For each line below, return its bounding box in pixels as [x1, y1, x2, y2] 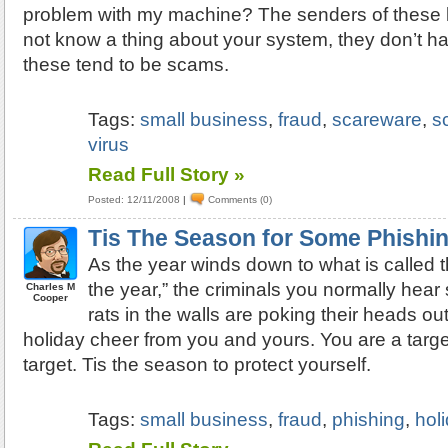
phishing [332, 409, 406, 430]
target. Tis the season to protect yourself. [23, 354, 372, 375]
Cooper [33, 292, 69, 303]
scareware [332, 109, 423, 130]
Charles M [26, 281, 76, 292]
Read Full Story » [88, 164, 246, 185]
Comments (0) [208, 193, 273, 205]
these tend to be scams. [23, 54, 230, 75]
